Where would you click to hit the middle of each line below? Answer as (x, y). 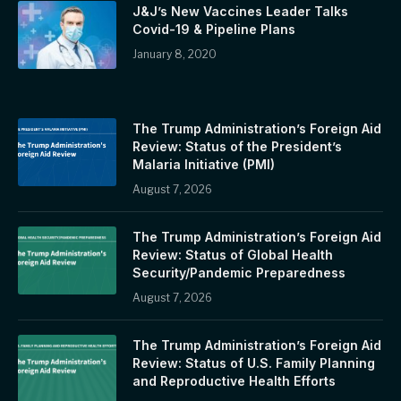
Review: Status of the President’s (237, 146)
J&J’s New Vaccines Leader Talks (240, 11)
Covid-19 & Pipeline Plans (214, 29)
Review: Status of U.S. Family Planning (254, 363)
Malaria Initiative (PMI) (204, 164)
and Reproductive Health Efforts (234, 381)
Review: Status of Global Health (233, 255)
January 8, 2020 (175, 54)
